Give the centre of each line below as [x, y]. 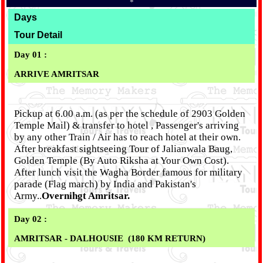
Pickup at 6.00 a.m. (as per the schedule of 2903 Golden [130, 114]
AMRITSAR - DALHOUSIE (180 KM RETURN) [110, 238]
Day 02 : [34, 219]
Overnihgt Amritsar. [86, 196]
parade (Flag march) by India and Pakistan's [105, 184]
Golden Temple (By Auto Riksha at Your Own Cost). [122, 161]
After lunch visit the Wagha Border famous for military [128, 172]
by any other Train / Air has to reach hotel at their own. [127, 137]
